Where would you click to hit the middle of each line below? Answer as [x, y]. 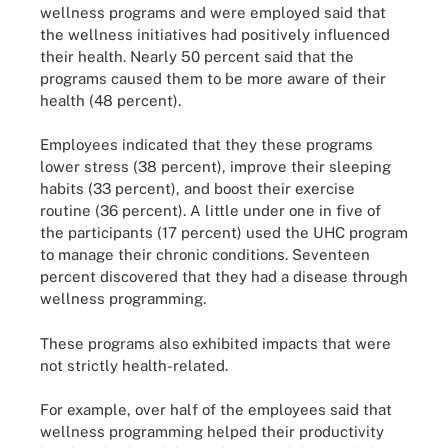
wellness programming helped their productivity [212, 431]
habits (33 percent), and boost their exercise [197, 188]
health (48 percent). [110, 100]
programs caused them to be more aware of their [213, 78]
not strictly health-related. [134, 365]
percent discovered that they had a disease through [224, 276]
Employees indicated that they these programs [206, 144]
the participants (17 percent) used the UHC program [224, 232]
